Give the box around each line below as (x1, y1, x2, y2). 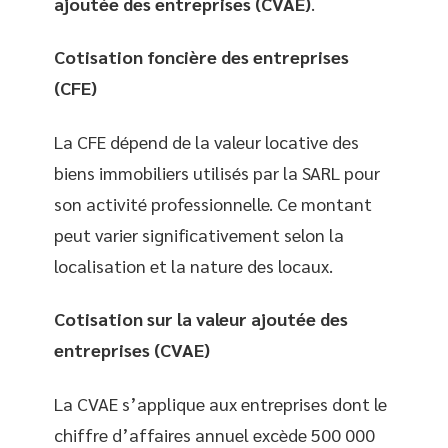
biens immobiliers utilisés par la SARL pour (54, 160, 380, 184)
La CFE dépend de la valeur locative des (54, 129, 359, 153)
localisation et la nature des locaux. (54, 253, 333, 277)
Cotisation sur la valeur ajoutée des (54, 307, 348, 331)
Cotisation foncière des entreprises (54, 45, 349, 69)
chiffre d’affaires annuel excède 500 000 (54, 422, 375, 446)
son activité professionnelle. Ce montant (54, 191, 372, 215)
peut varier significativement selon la (54, 222, 344, 246)
